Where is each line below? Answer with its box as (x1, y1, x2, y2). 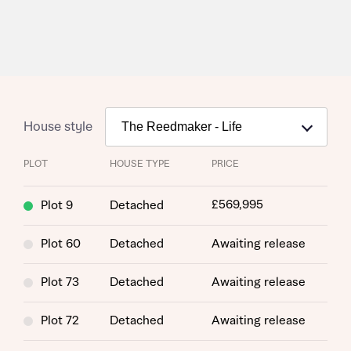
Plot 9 (41, 199, 73, 212)
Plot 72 (41, 314, 79, 327)
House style (24, 119, 92, 134)
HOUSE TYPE (110, 159, 170, 169)
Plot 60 (41, 237, 81, 251)
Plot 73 (41, 276, 79, 289)
